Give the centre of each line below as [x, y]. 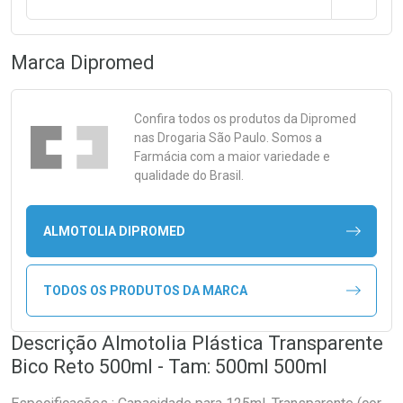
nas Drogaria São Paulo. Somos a [228, 138]
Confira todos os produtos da [217, 119]
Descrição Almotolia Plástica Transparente [197, 343]
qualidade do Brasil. [189, 175]
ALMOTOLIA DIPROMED [114, 231]
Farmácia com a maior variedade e [232, 157]
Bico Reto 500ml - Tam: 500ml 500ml [169, 367]
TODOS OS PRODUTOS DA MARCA [145, 290]
